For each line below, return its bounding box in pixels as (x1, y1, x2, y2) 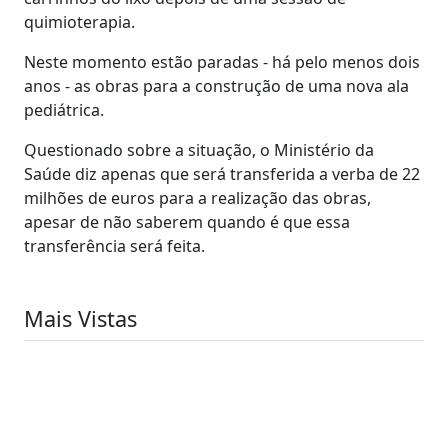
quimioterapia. (24, 10, 139, 33)
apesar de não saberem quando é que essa (24, 210, 350, 233)
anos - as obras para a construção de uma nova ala (24, 74, 409, 97)
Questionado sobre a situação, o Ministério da (24, 138, 374, 161)
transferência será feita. (24, 234, 209, 257)
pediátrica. (24, 98, 108, 121)
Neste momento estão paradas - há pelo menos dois (24, 50, 420, 73)
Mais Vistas (24, 303, 137, 333)
